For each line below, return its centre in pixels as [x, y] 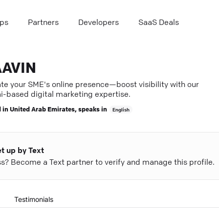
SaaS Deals [159, 22]
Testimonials [33, 199]
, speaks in [91, 109]
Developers [99, 22]
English [121, 109]
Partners [43, 22]
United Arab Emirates [42, 109]
